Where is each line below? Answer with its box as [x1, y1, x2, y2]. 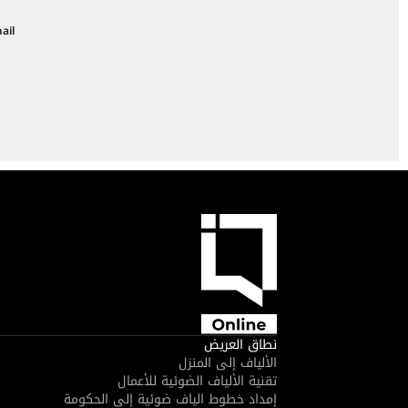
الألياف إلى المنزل [178, 351, 277, 376]
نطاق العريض [204, 332, 277, 358]
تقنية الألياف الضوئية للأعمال [117, 369, 277, 394]
